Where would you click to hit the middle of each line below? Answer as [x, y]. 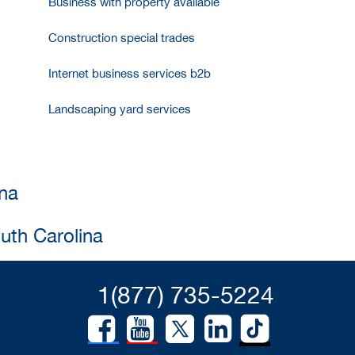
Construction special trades [121, 38]
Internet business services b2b [129, 73]
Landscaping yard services [119, 109]
